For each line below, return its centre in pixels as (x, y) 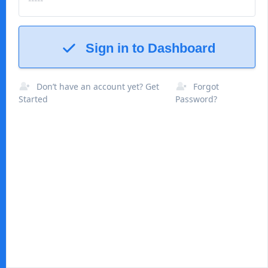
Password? (197, 99)
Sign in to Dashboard (150, 48)
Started (33, 99)
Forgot (206, 86)
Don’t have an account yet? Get (98, 86)
